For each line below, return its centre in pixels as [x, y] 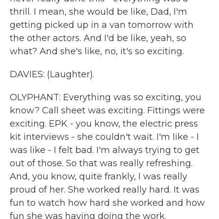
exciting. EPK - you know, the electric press [104, 124]
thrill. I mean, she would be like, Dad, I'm [99, 12]
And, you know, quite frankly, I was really [99, 176]
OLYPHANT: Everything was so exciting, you [106, 97]
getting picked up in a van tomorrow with [102, 25]
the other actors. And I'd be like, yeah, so [98, 38]
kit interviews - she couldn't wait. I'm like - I [104, 137]
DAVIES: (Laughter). [52, 74]
